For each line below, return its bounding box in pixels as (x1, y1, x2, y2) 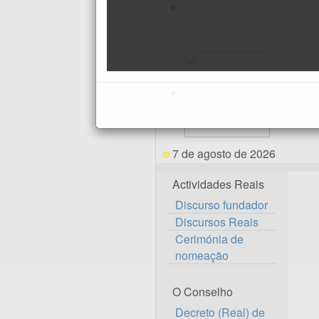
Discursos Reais (175, 214, 258, 230)
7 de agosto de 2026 (172, 145, 276, 162)
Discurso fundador (175, 197, 268, 213)
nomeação (175, 247, 229, 263)
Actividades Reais (172, 176, 264, 192)
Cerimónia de (175, 231, 244, 247)
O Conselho (172, 283, 233, 300)
